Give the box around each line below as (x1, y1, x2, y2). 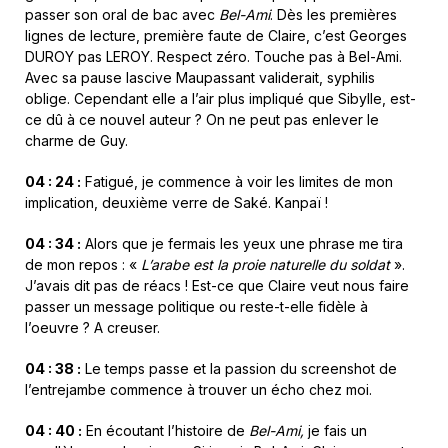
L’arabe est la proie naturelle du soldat (141, 256, 390, 274)
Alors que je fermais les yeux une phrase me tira (81, 235, 403, 253)
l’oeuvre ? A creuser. (25, 319, 160, 337)
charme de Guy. (25, 132, 128, 150)
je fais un (304, 422, 367, 440)
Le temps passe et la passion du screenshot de (81, 360, 397, 378)
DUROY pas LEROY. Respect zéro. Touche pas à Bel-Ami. (25, 48, 402, 66)
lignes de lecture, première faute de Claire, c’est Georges (25, 27, 407, 45)
